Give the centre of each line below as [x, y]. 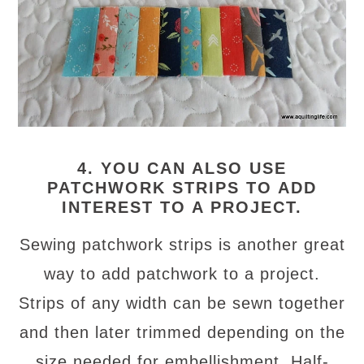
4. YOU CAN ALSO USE [182, 169]
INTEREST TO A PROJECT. [182, 208]
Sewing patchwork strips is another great [182, 245]
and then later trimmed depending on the [182, 333]
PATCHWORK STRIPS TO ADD [182, 188]
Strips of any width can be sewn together [182, 303]
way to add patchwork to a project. [182, 274]
